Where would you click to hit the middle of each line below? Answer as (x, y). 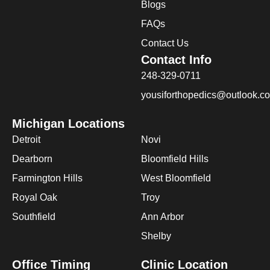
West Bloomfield (176, 178)
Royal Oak (35, 198)
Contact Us (165, 43)
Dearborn (32, 159)
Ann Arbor (162, 217)
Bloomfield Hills (175, 159)
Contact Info (176, 60)
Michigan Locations (68, 124)
